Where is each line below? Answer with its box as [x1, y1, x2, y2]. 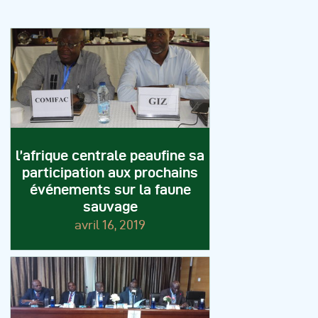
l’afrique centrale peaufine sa [16, 148, 204, 164]
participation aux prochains [22, 165, 198, 181]
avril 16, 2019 [75, 218, 146, 232]
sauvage [82, 199, 138, 215]
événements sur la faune [29, 182, 191, 198]
